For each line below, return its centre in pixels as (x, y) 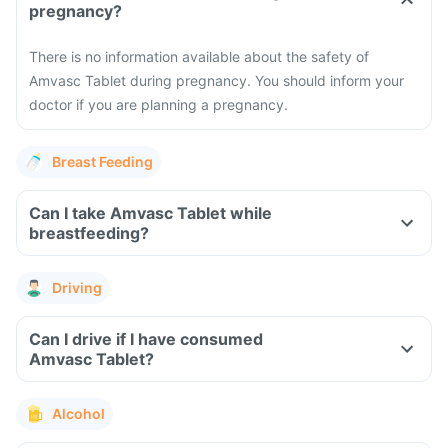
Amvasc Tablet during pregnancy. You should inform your (216, 80)
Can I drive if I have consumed (146, 339)
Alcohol (78, 413)
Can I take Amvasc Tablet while (150, 213)
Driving (77, 287)
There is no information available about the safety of (199, 56)
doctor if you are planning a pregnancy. (158, 104)
